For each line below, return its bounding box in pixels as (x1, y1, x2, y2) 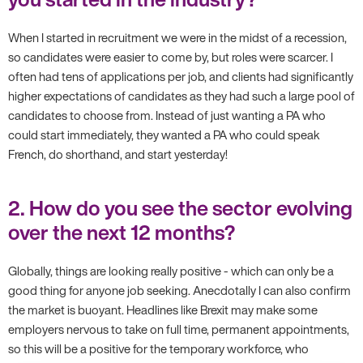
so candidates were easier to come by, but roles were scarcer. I (8, 47, 333, 66)
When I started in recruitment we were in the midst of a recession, (8, 28, 347, 46)
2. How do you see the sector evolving (8, 192, 352, 223)
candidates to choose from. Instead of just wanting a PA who (8, 105, 326, 124)
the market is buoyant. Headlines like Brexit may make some (8, 300, 318, 318)
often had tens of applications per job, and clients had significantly (8, 66, 353, 85)
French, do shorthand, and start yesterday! (8, 144, 228, 163)
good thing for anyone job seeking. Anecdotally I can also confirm (8, 280, 351, 299)
